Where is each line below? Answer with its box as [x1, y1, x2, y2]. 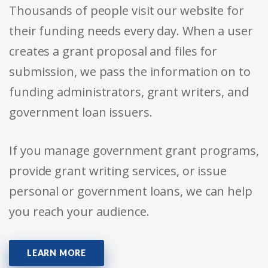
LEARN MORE [27, 248, 86, 258]
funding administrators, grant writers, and [9, 84, 249, 100]
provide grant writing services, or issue [9, 163, 227, 179]
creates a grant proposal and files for [9, 43, 218, 60]
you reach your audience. [9, 203, 150, 220]
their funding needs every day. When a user [9, 23, 253, 39]
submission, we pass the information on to [9, 63, 251, 80]
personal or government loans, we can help [9, 183, 252, 200]
